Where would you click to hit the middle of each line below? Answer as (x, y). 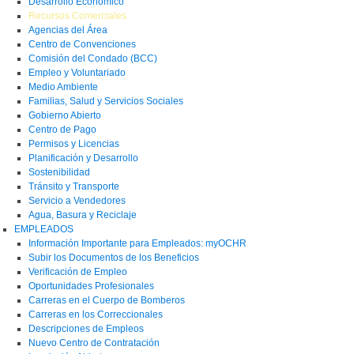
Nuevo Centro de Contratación (94, 343)
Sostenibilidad (59, 172)
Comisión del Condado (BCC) (93, 58)
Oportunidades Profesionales (91, 286)
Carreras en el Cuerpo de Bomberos (107, 300)
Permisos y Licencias (74, 143)
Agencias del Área (68, 30)
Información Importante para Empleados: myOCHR (137, 243)
